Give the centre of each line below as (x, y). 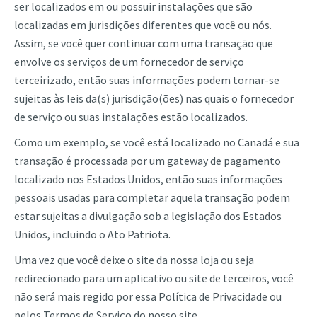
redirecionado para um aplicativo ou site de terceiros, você (154, 278)
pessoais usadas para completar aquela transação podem (152, 197)
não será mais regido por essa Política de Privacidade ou (148, 296)
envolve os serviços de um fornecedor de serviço (129, 62)
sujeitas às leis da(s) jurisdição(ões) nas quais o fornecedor (154, 98)
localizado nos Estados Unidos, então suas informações (148, 179)
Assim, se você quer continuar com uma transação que (144, 43)
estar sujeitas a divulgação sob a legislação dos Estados (148, 216)
